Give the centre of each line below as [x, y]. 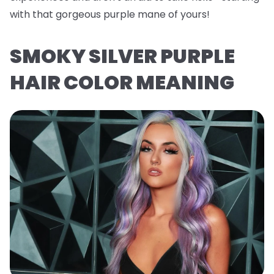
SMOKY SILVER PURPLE [122, 56]
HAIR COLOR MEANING [122, 82]
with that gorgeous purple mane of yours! [110, 14]
